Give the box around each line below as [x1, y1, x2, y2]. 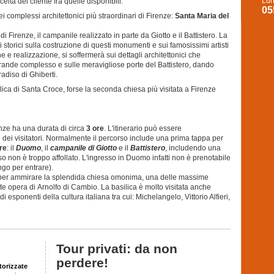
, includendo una [165, 144, 221, 152]
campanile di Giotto [50, 144, 117, 152]
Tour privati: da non [56, 242, 178, 256]
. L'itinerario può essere [104, 124, 182, 133]
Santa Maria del [175, 12, 229, 20]
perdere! [56, 256, 109, 270]
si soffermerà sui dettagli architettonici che [62, 51, 201, 59]
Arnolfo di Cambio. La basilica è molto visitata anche [37, 183, 211, 191]
